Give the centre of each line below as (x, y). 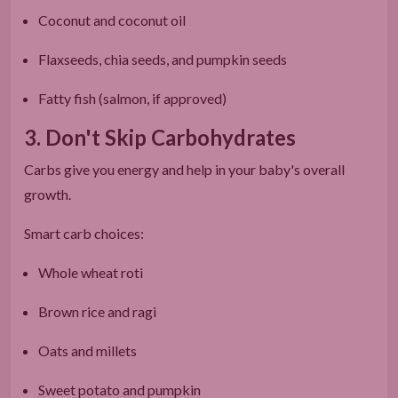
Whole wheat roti (91, 272)
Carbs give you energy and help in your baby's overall (184, 169)
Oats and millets (88, 350)
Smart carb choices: (84, 233)
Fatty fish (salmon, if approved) (132, 98)
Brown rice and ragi (97, 311)
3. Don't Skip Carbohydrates (160, 137)
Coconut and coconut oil (112, 20)
